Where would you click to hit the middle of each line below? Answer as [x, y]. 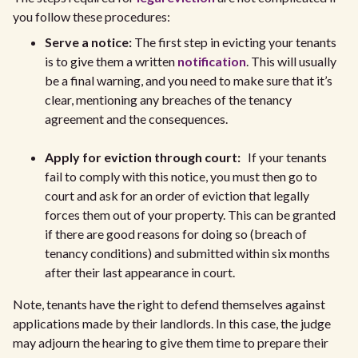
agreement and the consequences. [136, 119]
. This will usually [291, 62]
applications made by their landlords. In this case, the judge [172, 324]
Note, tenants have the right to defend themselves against [169, 304]
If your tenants [284, 157]
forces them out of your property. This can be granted [190, 215]
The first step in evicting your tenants [234, 42]
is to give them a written [111, 62]
